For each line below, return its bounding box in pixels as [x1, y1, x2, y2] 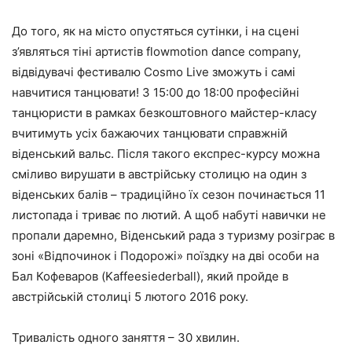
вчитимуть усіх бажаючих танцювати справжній [12, 125, 288, 141]
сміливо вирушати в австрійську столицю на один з [12, 166, 306, 181]
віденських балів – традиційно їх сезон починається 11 [12, 186, 325, 202]
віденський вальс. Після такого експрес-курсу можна [12, 145, 320, 161]
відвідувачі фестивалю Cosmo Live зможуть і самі [12, 64, 295, 79]
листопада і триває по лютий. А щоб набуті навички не [12, 207, 326, 222]
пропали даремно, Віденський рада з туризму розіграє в [12, 227, 335, 243]
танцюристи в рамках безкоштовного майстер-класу [12, 104, 317, 120]
